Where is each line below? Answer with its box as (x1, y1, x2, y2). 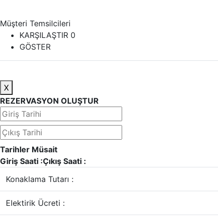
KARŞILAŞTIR (19, 30, 71, 40)
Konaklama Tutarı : (6, 174, 73, 184)
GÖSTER (19, 42, 51, 52)
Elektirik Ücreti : (6, 198, 65, 208)
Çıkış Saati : (43, 156, 86, 166)
